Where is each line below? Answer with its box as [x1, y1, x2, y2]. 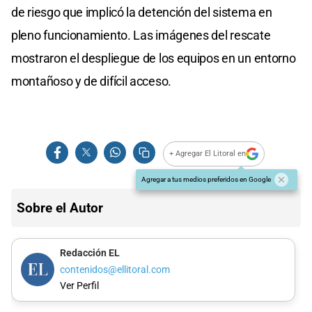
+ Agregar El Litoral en [169, 149, 247, 159]
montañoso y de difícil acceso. [11, 73, 171, 88]
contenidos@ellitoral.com [59, 263, 170, 276]
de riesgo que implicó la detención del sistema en [11, 4, 272, 19]
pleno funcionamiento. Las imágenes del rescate [11, 27, 271, 42]
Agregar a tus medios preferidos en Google [141, 175, 271, 183]
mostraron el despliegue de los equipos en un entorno [11, 50, 296, 65]
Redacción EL [59, 247, 120, 260]
